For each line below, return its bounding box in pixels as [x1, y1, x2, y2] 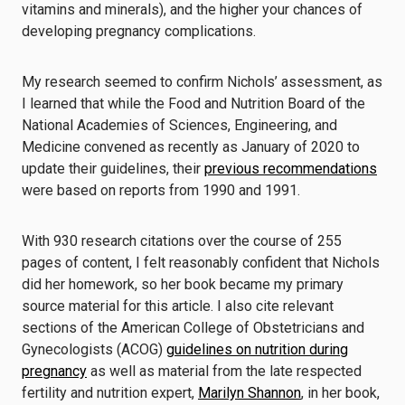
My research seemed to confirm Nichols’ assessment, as [22, 73, 382, 90]
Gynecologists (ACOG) [22, 341, 166, 358]
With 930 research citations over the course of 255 [22, 232, 342, 250]
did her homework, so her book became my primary [22, 276, 344, 293]
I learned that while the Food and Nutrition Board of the [22, 95, 365, 112]
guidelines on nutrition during [166, 341, 348, 358]
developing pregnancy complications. [22, 23, 256, 40]
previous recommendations [204, 160, 377, 177]
